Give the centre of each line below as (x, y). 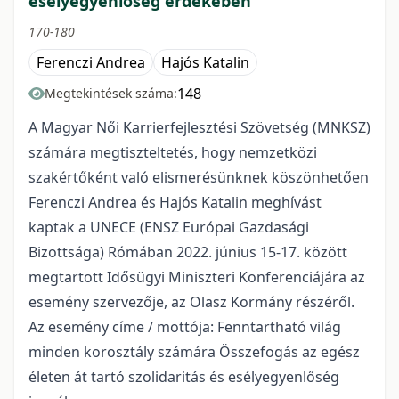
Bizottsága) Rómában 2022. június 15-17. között (188, 252)
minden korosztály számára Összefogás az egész (194, 352)
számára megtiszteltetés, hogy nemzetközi (173, 153)
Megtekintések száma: (111, 94)
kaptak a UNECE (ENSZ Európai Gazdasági (169, 228)
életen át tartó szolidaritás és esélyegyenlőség (184, 377)
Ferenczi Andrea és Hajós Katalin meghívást (175, 203)
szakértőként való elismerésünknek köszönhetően (199, 178)
